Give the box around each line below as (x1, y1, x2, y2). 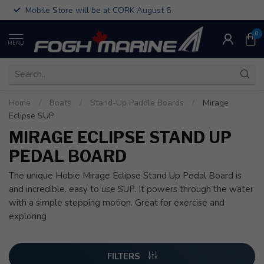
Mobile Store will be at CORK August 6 (25, 4, 171, 16)
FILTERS (107, 250, 143, 262)
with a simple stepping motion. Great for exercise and (9, 197, 225, 209)
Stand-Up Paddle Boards (90, 97, 184, 108)
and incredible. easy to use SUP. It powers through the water (9, 183, 253, 195)
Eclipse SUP (9, 110, 54, 121)
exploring (9, 210, 47, 222)
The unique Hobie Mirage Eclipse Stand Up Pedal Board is (9, 170, 242, 181)
